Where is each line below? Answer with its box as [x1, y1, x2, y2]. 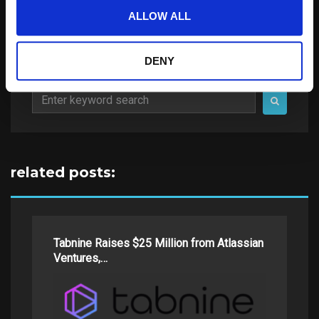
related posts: [11, 163, 115, 181]
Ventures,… [53, 251, 108, 265]
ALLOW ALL [128, 10, 191, 23]
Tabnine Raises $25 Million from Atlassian [53, 236, 263, 250]
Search [31, 86, 66, 100]
